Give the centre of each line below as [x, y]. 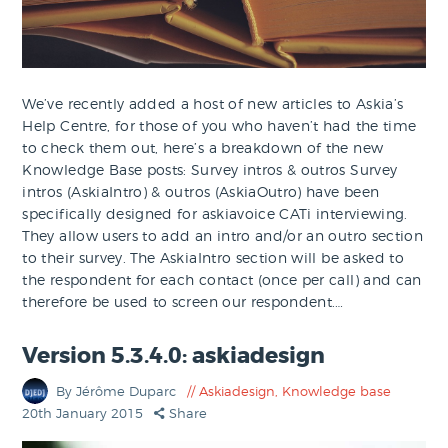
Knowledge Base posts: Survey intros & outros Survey [210, 169]
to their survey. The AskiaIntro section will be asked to [213, 257]
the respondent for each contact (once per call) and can [222, 279]
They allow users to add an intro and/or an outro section [223, 235]
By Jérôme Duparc [118, 391]
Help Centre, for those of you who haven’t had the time [219, 125]
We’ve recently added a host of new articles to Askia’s [213, 103]
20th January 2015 [85, 413]
